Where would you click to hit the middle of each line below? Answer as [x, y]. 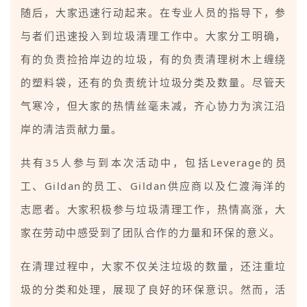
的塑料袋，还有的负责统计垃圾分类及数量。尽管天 [153, 82]
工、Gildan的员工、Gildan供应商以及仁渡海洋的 [153, 185]
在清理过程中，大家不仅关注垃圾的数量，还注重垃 [153, 266]
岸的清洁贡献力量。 [72, 128]
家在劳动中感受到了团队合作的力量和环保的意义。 [151, 232]
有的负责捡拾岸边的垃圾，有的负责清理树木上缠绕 [153, 59]
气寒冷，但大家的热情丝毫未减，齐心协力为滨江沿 [153, 105]
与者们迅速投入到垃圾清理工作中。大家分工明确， [153, 35]
